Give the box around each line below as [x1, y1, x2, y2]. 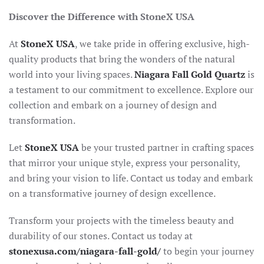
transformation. [9, 114, 75, 127]
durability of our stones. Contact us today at [9, 229, 193, 243]
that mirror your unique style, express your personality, [9, 156, 240, 170]
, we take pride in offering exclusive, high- [75, 37, 250, 51]
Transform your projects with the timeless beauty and [9, 214, 234, 227]
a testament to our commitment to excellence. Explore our [9, 83, 253, 97]
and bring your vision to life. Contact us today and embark [9, 171, 253, 185]
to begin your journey [161, 245, 254, 258]
